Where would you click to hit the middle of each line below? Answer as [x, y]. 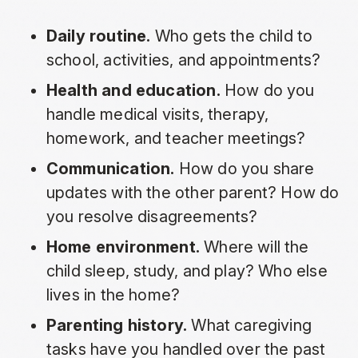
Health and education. [133, 91]
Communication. [110, 169]
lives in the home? [113, 295]
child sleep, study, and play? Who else [187, 271]
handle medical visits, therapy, [157, 115]
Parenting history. [117, 326]
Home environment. [123, 247]
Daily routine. [98, 36]
